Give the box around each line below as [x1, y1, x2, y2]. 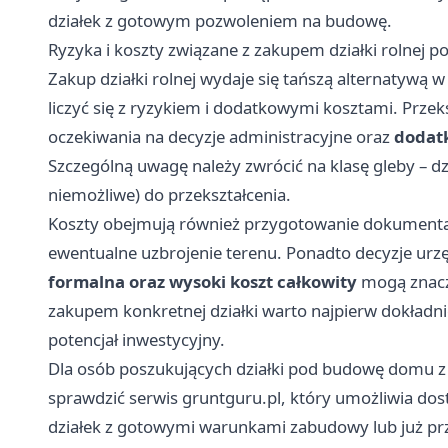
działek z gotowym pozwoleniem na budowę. [48, 8, 392, 32]
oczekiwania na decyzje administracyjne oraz [48, 124, 394, 148]
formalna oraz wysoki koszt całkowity [48, 269, 357, 293]
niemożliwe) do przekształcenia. [48, 182, 291, 206]
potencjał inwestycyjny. [48, 327, 225, 351]
